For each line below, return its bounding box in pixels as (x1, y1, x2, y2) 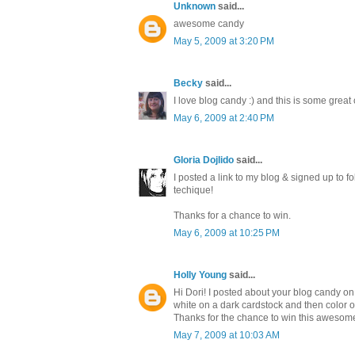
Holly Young (174, 269, 227, 281)
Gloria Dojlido (174, 155, 234, 166)
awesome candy (174, 18, 244, 30)
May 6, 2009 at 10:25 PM (174, 227, 280, 239)
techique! (174, 185, 213, 197)
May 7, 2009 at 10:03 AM (174, 330, 280, 342)
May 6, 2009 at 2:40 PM (174, 113, 274, 124)
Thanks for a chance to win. (174, 210, 291, 222)
